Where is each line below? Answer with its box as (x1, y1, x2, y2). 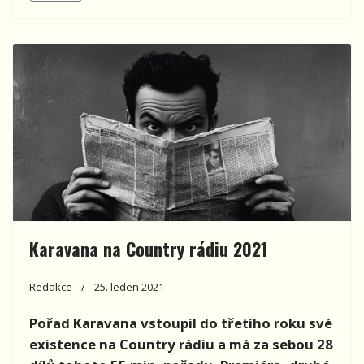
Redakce (29, 279, 72, 295)
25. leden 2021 (94, 279, 164, 295)
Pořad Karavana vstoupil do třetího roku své (29, 314, 332, 333)
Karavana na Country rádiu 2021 (29, 236, 267, 262)
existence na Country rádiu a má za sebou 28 (29, 335, 333, 354)
